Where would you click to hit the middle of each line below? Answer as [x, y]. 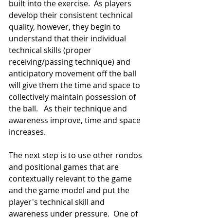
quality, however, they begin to [66, 27]
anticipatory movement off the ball [73, 74]
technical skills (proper [51, 50]
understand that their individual [68, 39]
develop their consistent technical [72, 15]
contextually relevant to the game [71, 179]
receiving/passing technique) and [71, 62]
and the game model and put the [70, 191]
